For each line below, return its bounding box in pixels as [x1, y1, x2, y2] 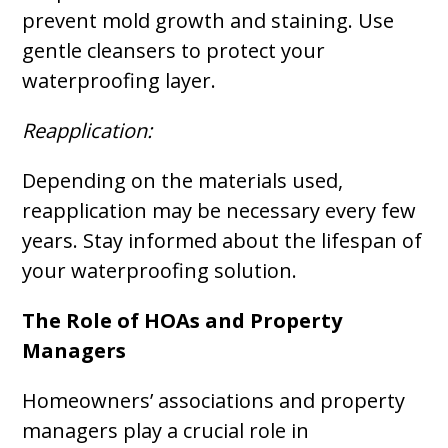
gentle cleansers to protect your [22, 37, 326, 64]
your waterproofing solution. [22, 257, 298, 284]
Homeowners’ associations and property [22, 387, 406, 414]
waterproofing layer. [22, 67, 217, 94]
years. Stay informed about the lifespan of [22, 227, 423, 254]
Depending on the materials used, [22, 167, 344, 194]
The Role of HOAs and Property [22, 307, 343, 334]
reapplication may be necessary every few [22, 197, 417, 224]
